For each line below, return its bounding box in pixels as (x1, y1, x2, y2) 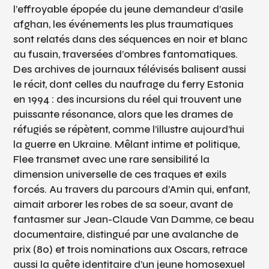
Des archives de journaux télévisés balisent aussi (13, 62, 247, 76)
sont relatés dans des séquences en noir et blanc (13, 32, 248, 46)
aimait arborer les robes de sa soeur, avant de (13, 198, 234, 211)
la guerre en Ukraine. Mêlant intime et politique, (13, 138, 240, 151)
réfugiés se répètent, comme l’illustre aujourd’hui (13, 122, 245, 136)
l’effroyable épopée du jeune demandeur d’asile (13, 2, 244, 16)
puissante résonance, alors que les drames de (13, 107, 234, 121)
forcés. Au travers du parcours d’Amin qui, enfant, (13, 183, 250, 196)
